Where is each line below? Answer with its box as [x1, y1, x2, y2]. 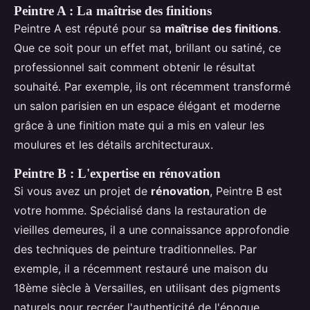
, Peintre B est [210, 184, 282, 199]
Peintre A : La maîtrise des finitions [14, 3, 212, 19]
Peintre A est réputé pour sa [14, 21, 165, 36]
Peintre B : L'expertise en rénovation [14, 166, 221, 181]
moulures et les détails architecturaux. [14, 138, 213, 152]
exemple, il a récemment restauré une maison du [14, 262, 268, 276]
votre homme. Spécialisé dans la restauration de [14, 203, 266, 218]
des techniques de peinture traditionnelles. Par [14, 242, 257, 257]
